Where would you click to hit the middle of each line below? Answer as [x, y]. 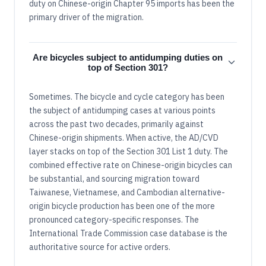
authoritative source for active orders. [100, 247]
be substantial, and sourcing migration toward [114, 179]
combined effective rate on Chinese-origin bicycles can [131, 165]
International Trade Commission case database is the [128, 234]
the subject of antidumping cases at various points [122, 111]
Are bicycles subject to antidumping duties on [128, 58]
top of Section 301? [128, 68]
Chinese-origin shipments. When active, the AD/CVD [124, 138]
